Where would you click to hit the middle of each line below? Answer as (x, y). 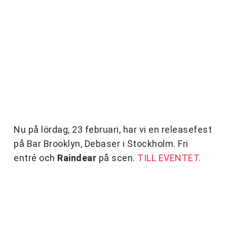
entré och (35, 158)
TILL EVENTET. (169, 158)
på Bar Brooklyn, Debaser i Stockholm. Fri (101, 144)
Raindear (77, 158)
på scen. (117, 158)
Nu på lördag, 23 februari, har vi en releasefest (113, 130)
